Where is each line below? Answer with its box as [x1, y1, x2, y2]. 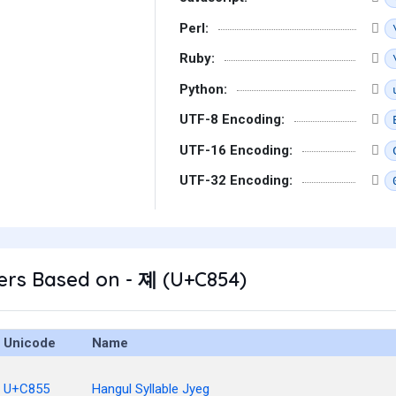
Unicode [4, 335, 56, 351]
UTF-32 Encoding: [179, 172, 293, 188]
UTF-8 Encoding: [179, 111, 285, 127]
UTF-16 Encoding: [179, 141, 293, 158]
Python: [179, 80, 227, 97]
